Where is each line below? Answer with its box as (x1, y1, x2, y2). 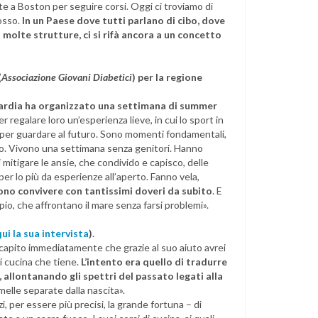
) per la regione (132, 71, 202, 83)
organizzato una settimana (38, 99, 168, 111)
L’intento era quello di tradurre (81, 256, 227, 268)
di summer (168, 99, 217, 111)
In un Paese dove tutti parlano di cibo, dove (22, 14, 225, 26)
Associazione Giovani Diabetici (1, 71, 132, 83)
